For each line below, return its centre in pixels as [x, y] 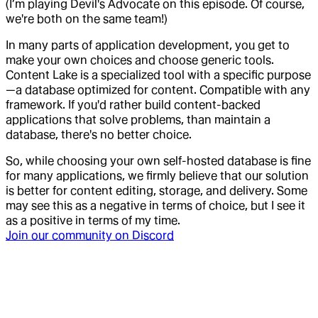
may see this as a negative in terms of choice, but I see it [155, 205]
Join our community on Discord [90, 235]
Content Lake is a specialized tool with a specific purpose [158, 75]
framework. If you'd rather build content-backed [133, 104]
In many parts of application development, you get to [148, 45]
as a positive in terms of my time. [93, 220]
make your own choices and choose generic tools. [140, 60]
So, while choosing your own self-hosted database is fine [158, 160]
